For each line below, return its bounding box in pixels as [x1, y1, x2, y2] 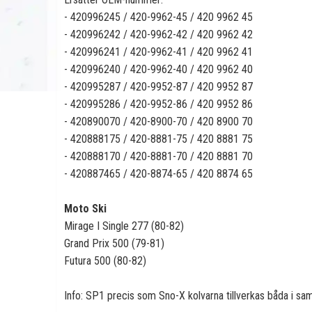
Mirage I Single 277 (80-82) [64, 219, 184, 233]
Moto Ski [64, 202, 107, 215]
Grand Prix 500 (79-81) [64, 237, 164, 250]
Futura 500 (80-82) [64, 254, 146, 267]
